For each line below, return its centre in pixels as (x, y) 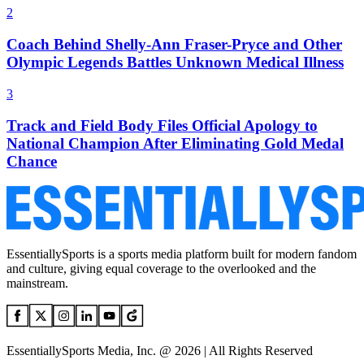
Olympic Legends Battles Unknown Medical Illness (175, 63)
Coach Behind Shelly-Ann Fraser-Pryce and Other (174, 45)
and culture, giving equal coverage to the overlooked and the (161, 269)
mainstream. (37, 284)
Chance (32, 161)
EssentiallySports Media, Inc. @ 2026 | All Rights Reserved (160, 351)
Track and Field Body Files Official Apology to (162, 125)
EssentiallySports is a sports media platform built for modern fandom (182, 254)
